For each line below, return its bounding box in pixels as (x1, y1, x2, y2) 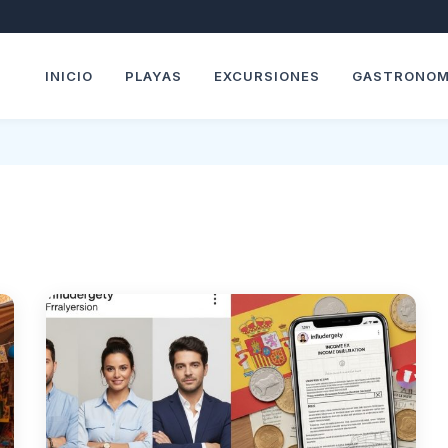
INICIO (45, 68, 94, 84)
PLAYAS (125, 68, 183, 84)
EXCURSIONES (214, 68, 321, 84)
